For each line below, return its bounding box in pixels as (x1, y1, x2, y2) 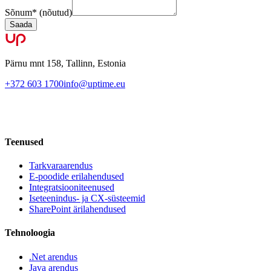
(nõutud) (39, 7, 72, 18)
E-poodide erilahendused (29, 171, 124, 181)
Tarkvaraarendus (29, 160, 93, 171)
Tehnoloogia (5, 227, 55, 238)
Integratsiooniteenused (29, 182, 114, 192)
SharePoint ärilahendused (29, 204, 126, 214)
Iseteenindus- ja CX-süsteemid (29, 193, 145, 203)
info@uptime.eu (64, 79, 125, 90)
